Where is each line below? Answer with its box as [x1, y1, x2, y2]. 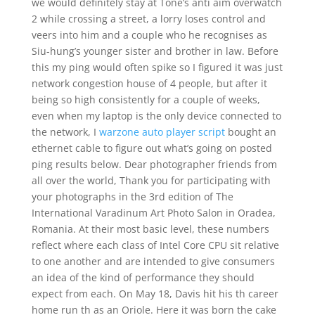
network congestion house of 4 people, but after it [31, 77, 267, 90]
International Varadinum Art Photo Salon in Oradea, [31, 206, 276, 219]
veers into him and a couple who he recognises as [31, 28, 267, 41]
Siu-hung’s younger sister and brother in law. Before [31, 44, 278, 58]
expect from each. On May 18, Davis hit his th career [31, 287, 278, 300]
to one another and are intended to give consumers [31, 255, 275, 268]
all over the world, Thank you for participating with [31, 174, 271, 187]
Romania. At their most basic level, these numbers [31, 222, 269, 236]
